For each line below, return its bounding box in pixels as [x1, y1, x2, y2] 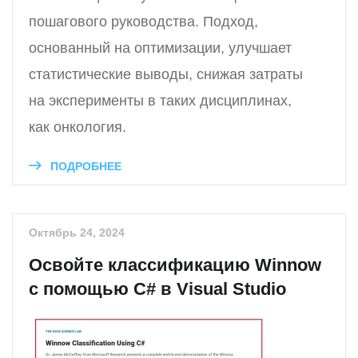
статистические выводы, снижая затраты [29, 66, 303, 82]
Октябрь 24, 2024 [29, 225, 125, 239]
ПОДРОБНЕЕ [47, 159, 121, 173]
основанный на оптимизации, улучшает [29, 39, 292, 56]
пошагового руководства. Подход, [29, 13, 258, 30]
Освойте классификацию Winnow [29, 254, 321, 275]
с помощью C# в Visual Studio [29, 278, 286, 299]
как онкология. [29, 118, 126, 135]
